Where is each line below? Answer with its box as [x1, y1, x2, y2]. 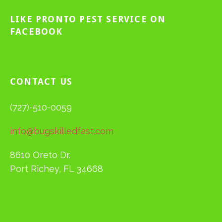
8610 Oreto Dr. [10, 149, 70, 160]
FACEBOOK [10, 26, 63, 37]
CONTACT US [10, 76, 72, 87]
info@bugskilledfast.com [10, 125, 113, 136]
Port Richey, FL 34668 [10, 163, 103, 174]
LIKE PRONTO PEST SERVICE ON [10, 13, 166, 24]
